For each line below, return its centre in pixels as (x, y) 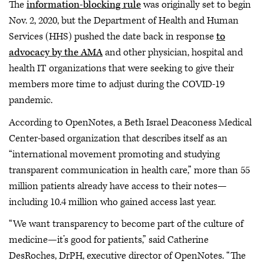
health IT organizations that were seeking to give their (121, 68)
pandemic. (31, 100)
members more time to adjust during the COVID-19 (117, 84)
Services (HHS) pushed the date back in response (113, 37)
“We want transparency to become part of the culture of (126, 224)
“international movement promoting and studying (114, 154)
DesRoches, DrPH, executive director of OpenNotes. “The (127, 256)
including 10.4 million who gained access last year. (112, 202)
